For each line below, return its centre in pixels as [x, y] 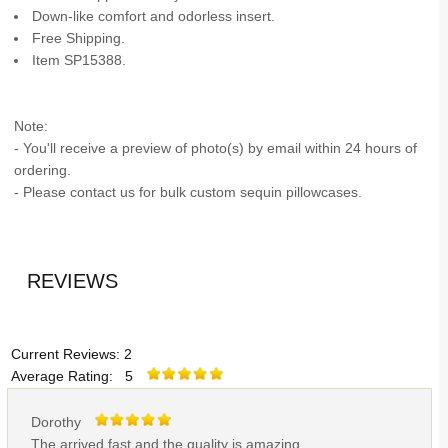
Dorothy [61, 423]
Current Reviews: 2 [69, 355]
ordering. [42, 170]
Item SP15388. [79, 60]
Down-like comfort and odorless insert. [154, 16]
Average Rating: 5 [75, 377]
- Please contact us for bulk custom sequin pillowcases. [187, 192]
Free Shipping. [79, 38]
